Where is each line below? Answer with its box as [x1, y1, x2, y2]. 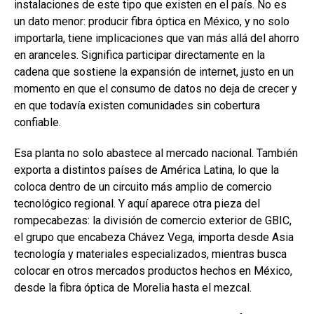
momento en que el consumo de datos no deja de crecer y [14, 81, 297, 95]
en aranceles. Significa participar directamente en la [14, 48, 265, 62]
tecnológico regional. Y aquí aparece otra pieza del [14, 196, 260, 210]
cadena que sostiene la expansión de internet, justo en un [14, 64, 294, 78]
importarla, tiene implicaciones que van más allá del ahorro [14, 31, 299, 45]
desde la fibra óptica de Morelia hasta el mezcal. [14, 280, 252, 294]
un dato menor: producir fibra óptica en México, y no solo [14, 14, 289, 28]
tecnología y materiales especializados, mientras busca [14, 247, 287, 261]
